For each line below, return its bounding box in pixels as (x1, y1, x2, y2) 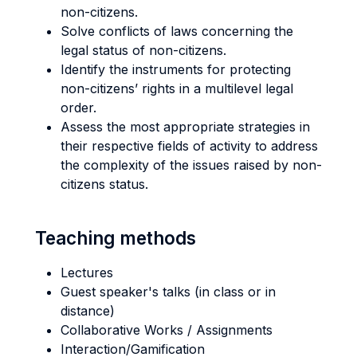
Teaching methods (35, 227, 196, 249)
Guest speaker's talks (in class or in (61, 284, 276, 300)
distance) (61, 303, 115, 319)
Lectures (61, 265, 113, 280)
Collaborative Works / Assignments (61, 322, 273, 338)
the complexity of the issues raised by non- (61, 157, 322, 173)
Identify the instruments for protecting (61, 61, 291, 77)
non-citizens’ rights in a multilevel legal (61, 80, 293, 96)
